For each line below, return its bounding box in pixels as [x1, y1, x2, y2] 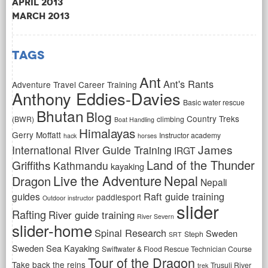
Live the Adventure [53, 171, 162, 190]
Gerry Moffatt [12, 129, 61, 141]
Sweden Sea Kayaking [12, 242, 99, 255]
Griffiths [12, 157, 51, 173]
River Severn [137, 212, 174, 221]
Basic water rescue [183, 97, 245, 108]
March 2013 [12, 10, 69, 22]
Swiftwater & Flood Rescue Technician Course [102, 243, 252, 254]
